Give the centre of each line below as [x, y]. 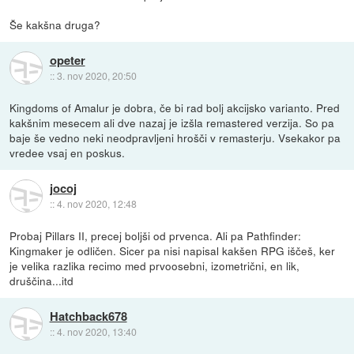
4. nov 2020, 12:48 [96, 204]
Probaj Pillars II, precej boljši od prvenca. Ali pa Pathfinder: [156, 235]
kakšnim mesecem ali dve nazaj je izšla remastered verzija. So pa [172, 122]
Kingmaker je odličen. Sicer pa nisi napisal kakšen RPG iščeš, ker [173, 250]
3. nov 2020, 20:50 [96, 76]
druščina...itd [42, 280]
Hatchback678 [88, 316]
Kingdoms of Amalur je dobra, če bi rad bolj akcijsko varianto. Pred [175, 107]
